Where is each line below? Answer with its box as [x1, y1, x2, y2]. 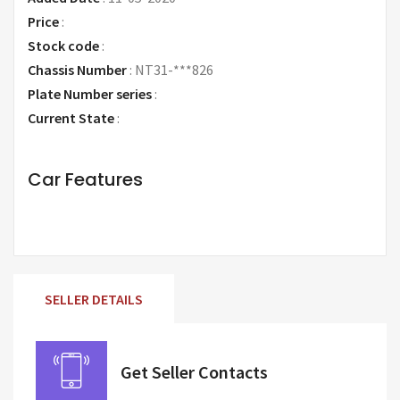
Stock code [28, 36, 102, 54]
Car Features [28, 166, 143, 192]
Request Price [67, 12, 151, 30]
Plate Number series [28, 84, 154, 103]
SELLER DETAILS [45, 289, 143, 308]
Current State [28, 108, 117, 127]
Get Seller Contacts [121, 360, 268, 383]
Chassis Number [28, 60, 129, 79]
